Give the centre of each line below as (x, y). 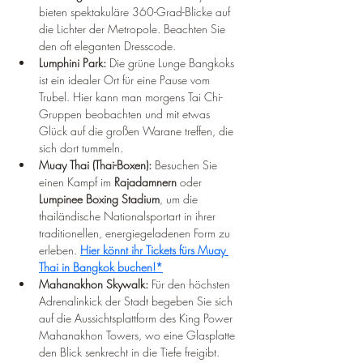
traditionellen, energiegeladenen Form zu (136, 233)
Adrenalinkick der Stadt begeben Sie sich (137, 301)
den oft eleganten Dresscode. (107, 46)
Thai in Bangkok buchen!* (101, 267)
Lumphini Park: (73, 63)
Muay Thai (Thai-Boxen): (95, 165)
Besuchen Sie (186, 165)
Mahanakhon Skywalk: (94, 284)
